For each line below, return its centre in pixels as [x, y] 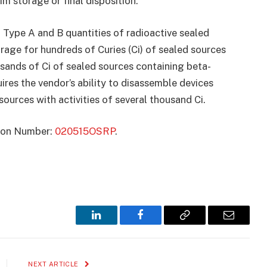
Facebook [161, 224]
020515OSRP [85, 131]
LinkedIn [115, 224]
